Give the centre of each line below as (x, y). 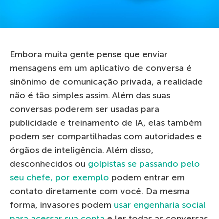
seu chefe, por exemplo (59, 177)
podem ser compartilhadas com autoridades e (106, 136)
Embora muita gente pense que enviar (89, 54)
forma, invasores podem (62, 205)
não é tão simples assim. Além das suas (90, 95)
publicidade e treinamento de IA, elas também (106, 122)
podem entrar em (147, 177)
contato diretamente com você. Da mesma (100, 191)
